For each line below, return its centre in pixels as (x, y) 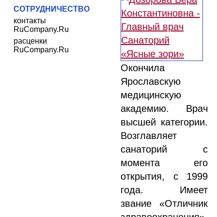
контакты (30, 21)
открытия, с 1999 (164, 176)
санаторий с (164, 149)
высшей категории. (164, 122)
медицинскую (151, 95)
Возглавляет (149, 136)
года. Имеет (164, 190)
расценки (30, 41)
